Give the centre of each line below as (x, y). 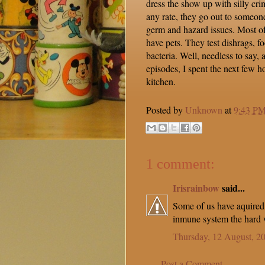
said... (232, 188)
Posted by (166, 110)
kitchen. (161, 82)
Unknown (204, 110)
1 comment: (180, 164)
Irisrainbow (196, 188)
